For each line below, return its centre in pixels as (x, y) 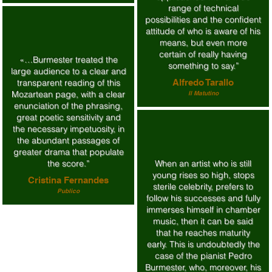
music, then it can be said (203, 221)
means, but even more (203, 42)
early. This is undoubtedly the (203, 244)
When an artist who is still (203, 163)
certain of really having (203, 54)
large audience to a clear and (68, 71)
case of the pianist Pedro (203, 256)
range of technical (203, 8)
